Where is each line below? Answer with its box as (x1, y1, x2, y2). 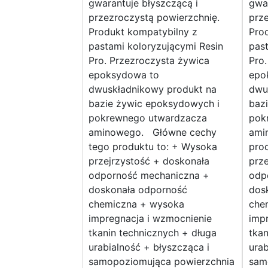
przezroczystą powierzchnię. (89, 11, 220, 24)
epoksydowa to (89, 69, 159, 81)
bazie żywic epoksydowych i (89, 98, 220, 110)
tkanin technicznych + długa (89, 227, 217, 239)
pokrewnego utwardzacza (89, 112, 207, 124)
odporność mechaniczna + (89, 169, 209, 182)
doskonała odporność (89, 184, 187, 196)
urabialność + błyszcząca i (89, 241, 209, 254)
